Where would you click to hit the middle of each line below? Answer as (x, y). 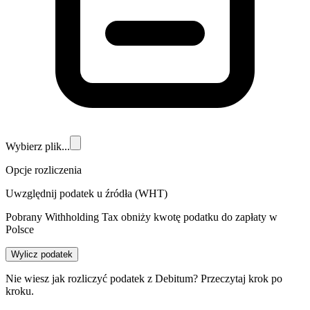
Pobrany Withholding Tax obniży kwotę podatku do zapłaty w (142, 217)
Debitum (174, 278)
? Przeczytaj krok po (238, 278)
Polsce (20, 229)
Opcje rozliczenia (44, 170)
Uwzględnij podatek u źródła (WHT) (86, 193)
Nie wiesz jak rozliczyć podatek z (80, 278)
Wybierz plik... (38, 146)
